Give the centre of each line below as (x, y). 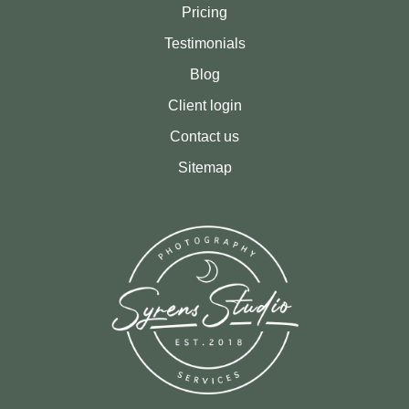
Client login (204, 106)
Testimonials (204, 44)
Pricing (204, 13)
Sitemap (204, 168)
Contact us (204, 137)
